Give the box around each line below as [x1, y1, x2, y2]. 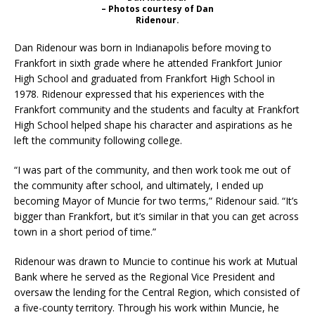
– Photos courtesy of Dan [101, 2, 214, 15]
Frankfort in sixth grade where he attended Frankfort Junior [14, 56, 282, 70]
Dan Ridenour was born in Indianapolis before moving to [14, 40, 271, 54]
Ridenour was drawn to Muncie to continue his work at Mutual [14, 254, 297, 268]
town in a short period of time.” [14, 224, 156, 238]
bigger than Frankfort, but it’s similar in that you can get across [14, 209, 299, 223]
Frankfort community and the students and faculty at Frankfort [14, 102, 300, 116]
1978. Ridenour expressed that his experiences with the [14, 86, 264, 101]
